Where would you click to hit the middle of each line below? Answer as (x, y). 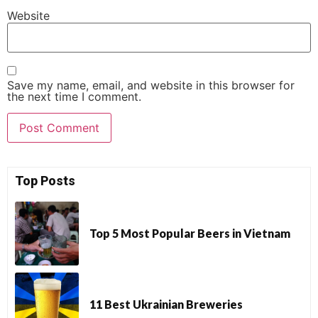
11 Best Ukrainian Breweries (166, 305)
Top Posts (45, 181)
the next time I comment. (74, 97)
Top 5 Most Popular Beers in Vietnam (190, 234)
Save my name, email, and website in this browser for (151, 86)
